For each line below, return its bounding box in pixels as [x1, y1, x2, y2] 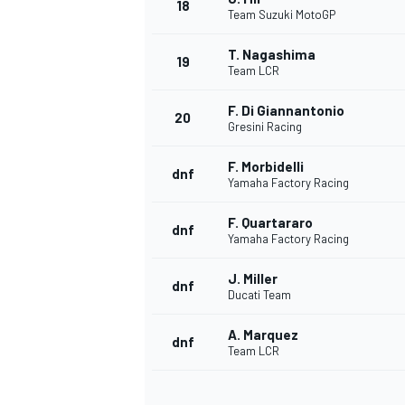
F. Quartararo [228, 214, 313, 231]
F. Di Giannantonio [228, 102, 344, 119]
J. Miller [228, 270, 278, 287]
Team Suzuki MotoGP [228, 7, 335, 23]
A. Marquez [228, 326, 298, 344]
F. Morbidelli [228, 158, 304, 175]
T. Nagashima [228, 46, 316, 63]
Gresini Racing [228, 119, 302, 135]
